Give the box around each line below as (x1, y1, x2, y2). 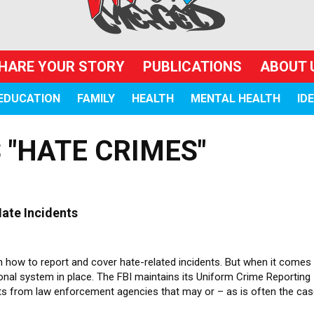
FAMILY (76, 92, 115, 105)
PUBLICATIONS (143, 58, 242, 75)
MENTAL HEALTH (190, 92, 280, 105)
